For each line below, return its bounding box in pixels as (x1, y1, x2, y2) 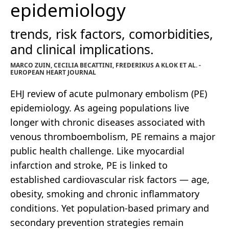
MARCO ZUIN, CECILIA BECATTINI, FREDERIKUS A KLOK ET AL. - (10, 60, 201, 70)
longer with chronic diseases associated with (10, 116, 205, 128)
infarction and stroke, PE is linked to (10, 158, 168, 171)
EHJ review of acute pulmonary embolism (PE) (10, 87, 207, 100)
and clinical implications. (10, 40, 154, 58)
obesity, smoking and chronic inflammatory (10, 187, 199, 200)
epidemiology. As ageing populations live (10, 101, 189, 114)
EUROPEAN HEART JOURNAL (10, 67, 96, 77)
